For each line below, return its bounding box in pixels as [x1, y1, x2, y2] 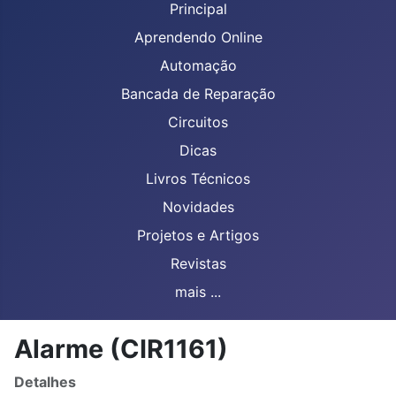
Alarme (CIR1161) [14, 333, 228, 364]
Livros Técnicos [146, 170, 250, 187]
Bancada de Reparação [120, 85, 276, 103]
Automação [159, 57, 237, 74]
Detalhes [14, 373, 76, 391]
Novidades [162, 198, 234, 216]
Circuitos [168, 113, 228, 131]
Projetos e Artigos [137, 226, 259, 244]
